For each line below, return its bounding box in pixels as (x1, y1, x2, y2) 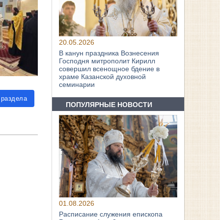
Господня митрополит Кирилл (59, 57, 156, 65)
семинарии (59, 81, 95, 89)
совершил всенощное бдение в (59, 65, 160, 73)
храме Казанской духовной (59, 73, 146, 81)
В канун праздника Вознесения (59, 49, 160, 57)
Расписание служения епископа (59, 210, 163, 219)
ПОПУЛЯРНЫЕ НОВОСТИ (66, 100, 153, 109)
